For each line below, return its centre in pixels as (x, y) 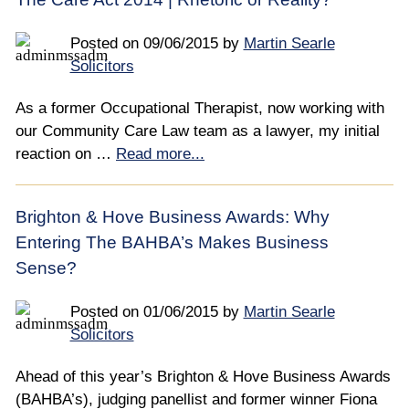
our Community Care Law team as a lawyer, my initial (198, 131)
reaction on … (66, 153)
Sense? (46, 267)
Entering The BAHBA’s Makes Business (172, 242)
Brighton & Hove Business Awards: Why (173, 216)
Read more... (160, 153)
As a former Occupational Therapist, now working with (200, 108)
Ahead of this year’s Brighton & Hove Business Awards (203, 376)
